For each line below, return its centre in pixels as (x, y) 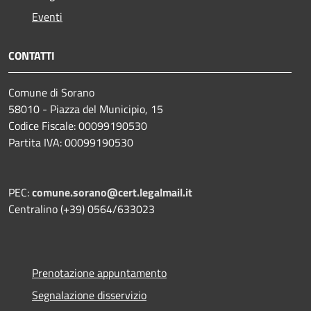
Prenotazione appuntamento (99, 273)
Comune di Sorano (51, 93)
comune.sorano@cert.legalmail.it (112, 193)
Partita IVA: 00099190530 (71, 143)
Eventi (47, 17)
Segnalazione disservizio (89, 295)
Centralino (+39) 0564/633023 (82, 209)
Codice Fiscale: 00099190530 (78, 126)
